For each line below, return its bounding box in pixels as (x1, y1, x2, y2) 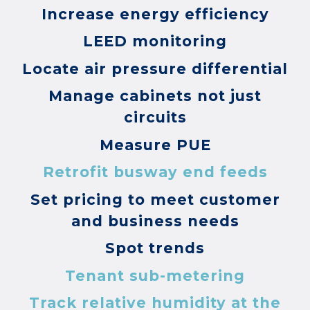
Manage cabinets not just (48, 87, 262, 105)
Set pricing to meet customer (30, 190, 280, 208)
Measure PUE (99, 136, 211, 154)
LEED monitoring (83, 33, 227, 51)
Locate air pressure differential (22, 60, 288, 77)
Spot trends (105, 239, 205, 257)
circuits (123, 109, 187, 127)
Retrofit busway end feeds (42, 163, 268, 181)
